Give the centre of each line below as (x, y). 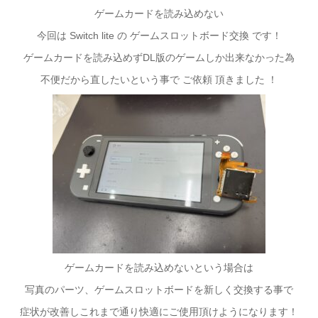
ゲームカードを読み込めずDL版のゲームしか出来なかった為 (159, 57)
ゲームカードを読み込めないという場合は (159, 268)
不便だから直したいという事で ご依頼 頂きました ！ (159, 79)
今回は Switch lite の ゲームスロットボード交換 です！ (159, 35)
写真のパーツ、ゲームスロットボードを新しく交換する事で (159, 290)
